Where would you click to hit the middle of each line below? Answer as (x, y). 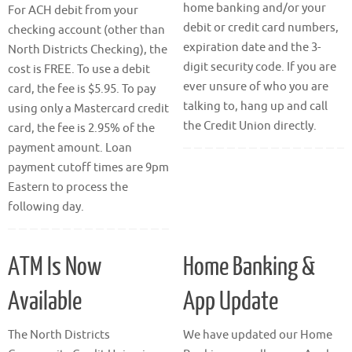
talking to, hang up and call (255, 106)
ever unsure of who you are (255, 86)
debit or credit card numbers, (260, 27)
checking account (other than (86, 30)
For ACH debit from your (73, 10)
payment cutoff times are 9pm (88, 167)
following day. (46, 207)
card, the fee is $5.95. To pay (82, 89)
